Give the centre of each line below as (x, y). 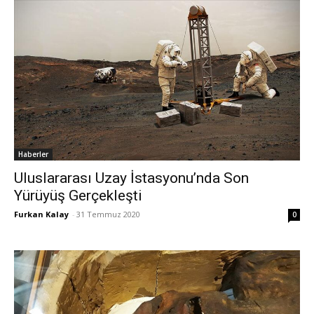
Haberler (33, 155)
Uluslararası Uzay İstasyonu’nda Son (131, 178)
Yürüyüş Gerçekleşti (78, 196)
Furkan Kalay (41, 214)
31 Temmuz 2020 (108, 214)
